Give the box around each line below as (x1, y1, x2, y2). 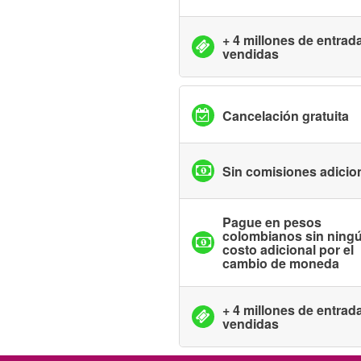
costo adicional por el (222, 240, 354, 259)
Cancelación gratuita (222, 106, 349, 125)
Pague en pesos (222, 213, 322, 231)
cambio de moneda (222, 254, 339, 272)
